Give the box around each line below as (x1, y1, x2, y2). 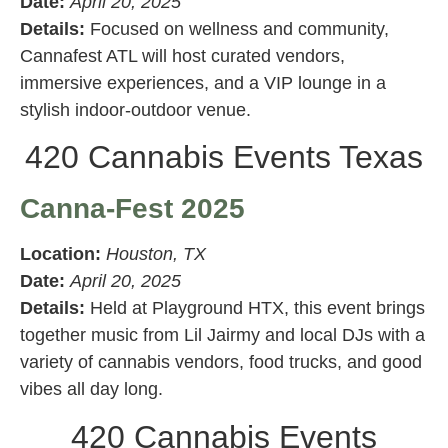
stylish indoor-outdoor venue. (20, 100, 251, 121)
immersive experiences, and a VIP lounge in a (20, 73, 386, 94)
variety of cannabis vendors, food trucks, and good (20, 352, 422, 373)
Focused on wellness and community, (85, 19, 389, 40)
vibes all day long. (20, 379, 163, 400)
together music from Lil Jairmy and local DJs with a (20, 325, 425, 346)
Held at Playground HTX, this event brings (85, 298, 425, 319)
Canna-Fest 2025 (20, 193, 245, 225)
